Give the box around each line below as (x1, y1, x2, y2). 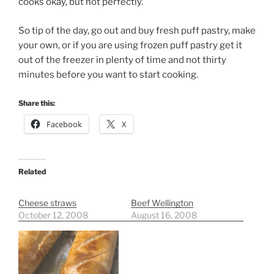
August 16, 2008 (131, 210, 197, 221)
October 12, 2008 (18, 210, 88, 221)
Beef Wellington (131, 198, 193, 209)
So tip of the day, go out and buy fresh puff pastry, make (18, 24, 256, 36)
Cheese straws (18, 198, 76, 209)
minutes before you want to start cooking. (18, 68, 198, 80)
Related (18, 167, 46, 177)
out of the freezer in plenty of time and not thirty (18, 54, 226, 65)
